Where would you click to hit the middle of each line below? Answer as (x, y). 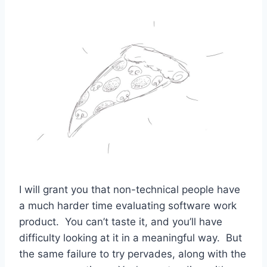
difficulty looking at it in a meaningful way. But (131, 237)
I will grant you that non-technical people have (130, 189)
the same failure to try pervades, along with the (133, 254)
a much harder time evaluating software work (128, 205)
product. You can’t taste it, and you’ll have (121, 221)
